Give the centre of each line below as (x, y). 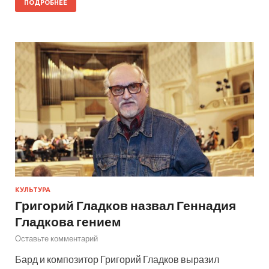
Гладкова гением (68, 221)
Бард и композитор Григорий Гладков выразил (117, 259)
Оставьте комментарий (56, 238)
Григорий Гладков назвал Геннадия (125, 205)
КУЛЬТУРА (33, 189)
